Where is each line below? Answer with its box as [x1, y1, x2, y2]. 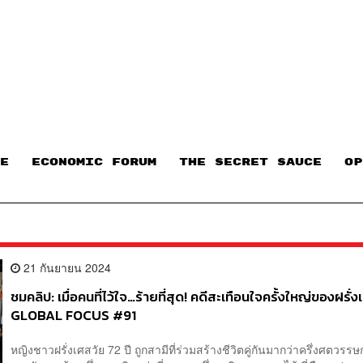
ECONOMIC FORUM [32, 156, 156, 168]
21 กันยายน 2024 [20, 259, 112, 276]
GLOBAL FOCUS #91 [11, 305, 137, 327]
